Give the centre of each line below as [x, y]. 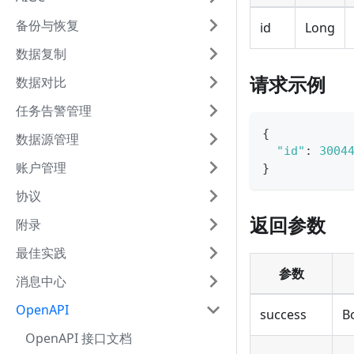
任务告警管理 [54, 111]
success [283, 315]
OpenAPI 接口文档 [79, 338]
